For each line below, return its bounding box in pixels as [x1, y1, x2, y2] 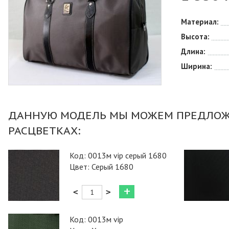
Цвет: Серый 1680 [70, 162, 133, 172]
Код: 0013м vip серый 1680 [70, 150, 167, 161]
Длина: [181, 47, 208, 56]
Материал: [181, 17, 221, 27]
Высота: [181, 32, 212, 41]
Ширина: [181, 61, 214, 71]
